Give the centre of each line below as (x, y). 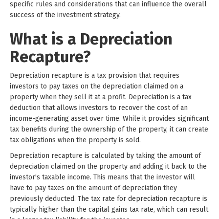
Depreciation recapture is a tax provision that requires (95, 76)
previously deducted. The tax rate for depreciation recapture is (109, 199)
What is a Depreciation (91, 39)
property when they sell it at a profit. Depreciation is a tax (101, 97)
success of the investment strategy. (65, 15)
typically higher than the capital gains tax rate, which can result (109, 209)
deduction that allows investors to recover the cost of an (99, 108)
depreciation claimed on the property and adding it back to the (108, 166)
